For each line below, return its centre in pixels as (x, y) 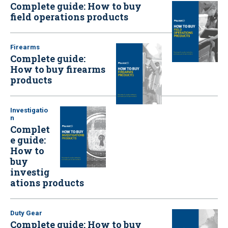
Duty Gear (26, 213)
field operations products (69, 17)
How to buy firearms (58, 69)
